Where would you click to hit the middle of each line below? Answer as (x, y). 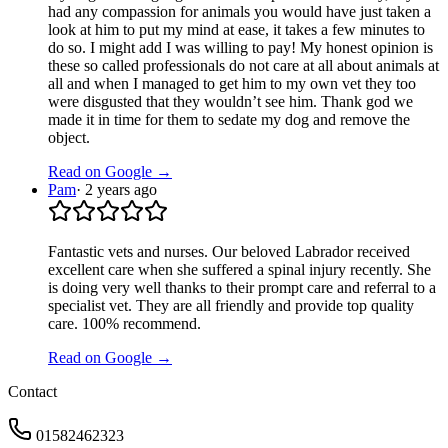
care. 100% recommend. (124, 324)
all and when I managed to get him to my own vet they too (232, 84)
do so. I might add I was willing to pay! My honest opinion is (240, 48)
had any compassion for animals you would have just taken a (239, 12)
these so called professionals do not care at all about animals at (243, 66)
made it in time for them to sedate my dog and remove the (229, 120)
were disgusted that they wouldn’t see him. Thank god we (230, 102)
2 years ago (121, 190)
